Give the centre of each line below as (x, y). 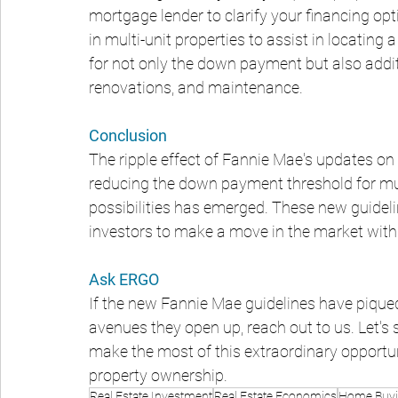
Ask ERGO (124, 279)
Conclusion (128, 135)
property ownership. (158, 375)
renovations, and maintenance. (196, 87)
